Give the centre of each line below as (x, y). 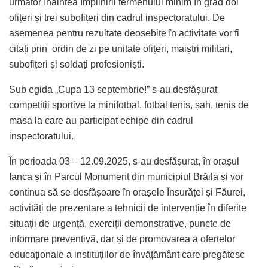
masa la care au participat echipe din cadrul (101, 120)
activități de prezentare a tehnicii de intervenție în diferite (128, 208)
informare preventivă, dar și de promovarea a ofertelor (122, 239)
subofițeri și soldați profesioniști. (77, 64)
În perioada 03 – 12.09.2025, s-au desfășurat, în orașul (124, 161)
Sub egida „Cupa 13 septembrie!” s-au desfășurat (113, 89)
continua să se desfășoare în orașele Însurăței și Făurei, (127, 192)
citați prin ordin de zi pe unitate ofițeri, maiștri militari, (121, 48)
